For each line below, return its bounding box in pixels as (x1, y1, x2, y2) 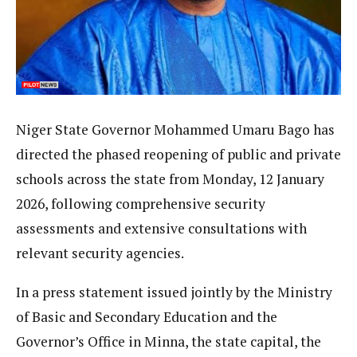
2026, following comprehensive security (16, 194, 265, 214)
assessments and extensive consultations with (16, 219, 307, 238)
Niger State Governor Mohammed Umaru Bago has (16, 120, 335, 139)
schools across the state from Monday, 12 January (16, 170, 324, 189)
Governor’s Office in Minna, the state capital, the (16, 331, 321, 351)
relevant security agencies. (16, 244, 184, 263)
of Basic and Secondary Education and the (16, 307, 277, 326)
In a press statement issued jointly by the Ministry (16, 282, 332, 301)
